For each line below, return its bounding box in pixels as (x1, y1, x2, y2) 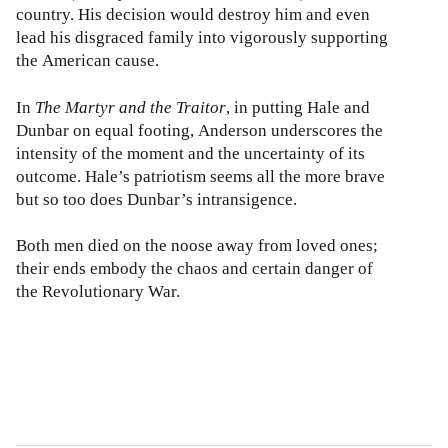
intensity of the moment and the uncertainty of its (16, 142, 365, 164)
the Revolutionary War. (16, 281, 180, 303)
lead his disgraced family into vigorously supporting (16, 26, 388, 48)
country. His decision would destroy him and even (16, 3, 370, 25)
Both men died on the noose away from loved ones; (16, 235, 378, 257)
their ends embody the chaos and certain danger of (16, 258, 373, 280)
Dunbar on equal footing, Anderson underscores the (16, 119, 383, 141)
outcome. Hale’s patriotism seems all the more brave (16, 165, 385, 187)
